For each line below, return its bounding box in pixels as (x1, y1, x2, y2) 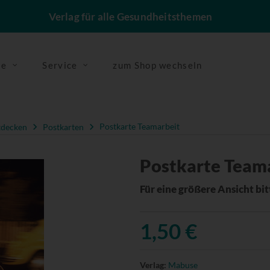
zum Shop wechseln (113, 60, 202, 71)
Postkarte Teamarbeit (99, 121, 180, 132)
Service (42, 60, 78, 71)
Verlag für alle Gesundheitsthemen (48, 10, 213, 23)
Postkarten (43, 121, 84, 132)
